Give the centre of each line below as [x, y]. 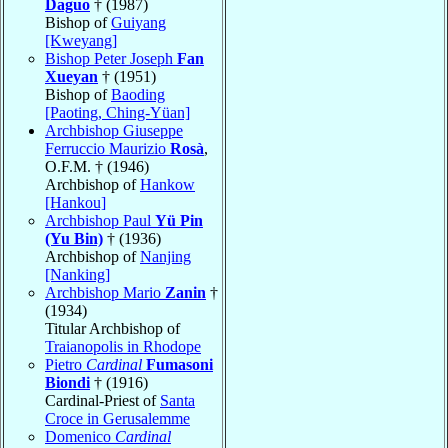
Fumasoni [179, 364]
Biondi [67, 382]
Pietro [65, 364]
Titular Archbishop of [112, 328]
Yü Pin [179, 220]
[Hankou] [75, 202]
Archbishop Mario [105, 292]
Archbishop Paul [100, 220]
